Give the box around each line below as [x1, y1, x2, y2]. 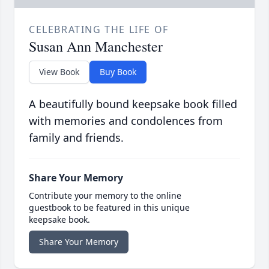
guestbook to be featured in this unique [29, 202, 190, 214]
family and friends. [29, 130, 124, 145]
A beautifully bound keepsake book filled [29, 97, 237, 112]
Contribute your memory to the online [29, 190, 181, 202]
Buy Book [100, 66, 136, 78]
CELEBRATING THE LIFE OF [29, 23, 169, 37]
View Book [39, 66, 79, 78]
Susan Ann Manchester [29, 37, 163, 56]
